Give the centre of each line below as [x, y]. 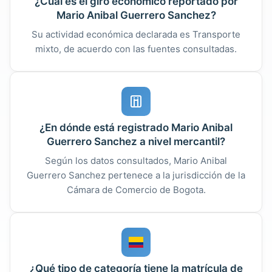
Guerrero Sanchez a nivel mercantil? [136, 141]
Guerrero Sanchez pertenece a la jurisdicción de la [136, 175]
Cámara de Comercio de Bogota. [136, 189]
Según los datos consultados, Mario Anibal [136, 160]
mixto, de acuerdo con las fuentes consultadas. [136, 49]
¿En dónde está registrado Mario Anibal [136, 127]
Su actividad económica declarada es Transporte [136, 34]
